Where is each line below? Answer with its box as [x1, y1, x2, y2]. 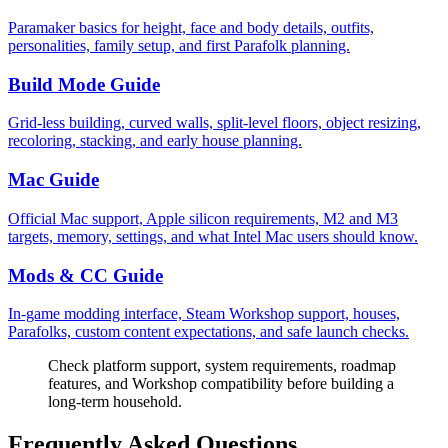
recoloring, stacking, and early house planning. [8, 132, 302, 150]
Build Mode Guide [8, 73, 160, 95]
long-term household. [48, 393, 182, 411]
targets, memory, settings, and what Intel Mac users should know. [8, 227, 418, 245]
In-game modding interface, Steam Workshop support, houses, [8, 305, 400, 323]
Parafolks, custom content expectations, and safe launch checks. [8, 323, 409, 341]
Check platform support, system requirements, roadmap [48, 357, 396, 375]
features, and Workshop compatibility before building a [48, 375, 394, 393]
